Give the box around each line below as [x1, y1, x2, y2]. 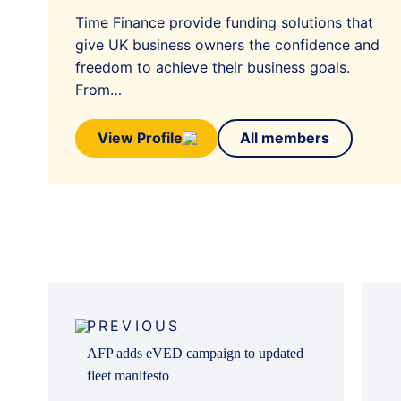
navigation [47, 304, 138, 328]
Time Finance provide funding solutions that [74, 13, 373, 31]
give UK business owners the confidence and [74, 35, 380, 54]
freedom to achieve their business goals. [74, 57, 350, 76]
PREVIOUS [86, 316, 181, 335]
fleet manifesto [86, 367, 169, 383]
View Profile [98, 129, 183, 148]
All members [240, 129, 330, 148]
